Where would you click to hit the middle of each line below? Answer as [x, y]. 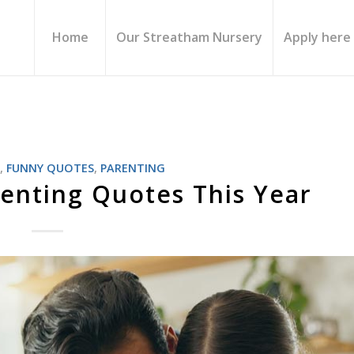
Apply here [317, 37]
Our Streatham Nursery [189, 37]
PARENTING [133, 168]
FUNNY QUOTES [51, 168]
